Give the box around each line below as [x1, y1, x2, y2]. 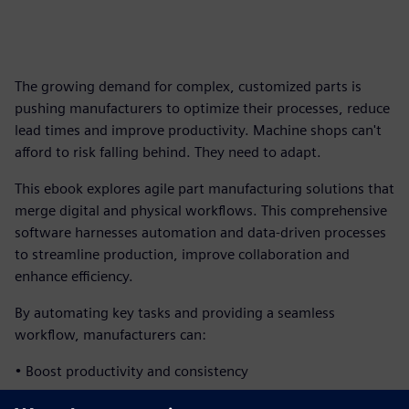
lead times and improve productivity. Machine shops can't [15, 121, 382, 139]
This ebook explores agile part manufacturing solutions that [15, 180, 394, 197]
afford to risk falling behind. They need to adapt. [15, 143, 321, 161]
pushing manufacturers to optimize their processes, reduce [15, 100, 390, 117]
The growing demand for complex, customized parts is [15, 78, 362, 95]
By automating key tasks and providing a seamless [15, 304, 335, 321]
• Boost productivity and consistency [15, 362, 248, 380]
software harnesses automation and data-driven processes [15, 224, 386, 241]
